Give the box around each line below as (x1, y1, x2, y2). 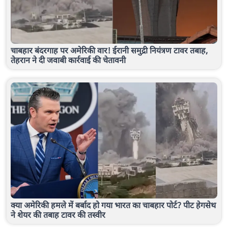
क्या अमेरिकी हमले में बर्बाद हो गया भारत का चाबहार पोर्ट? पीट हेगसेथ (11, 199, 216, 211)
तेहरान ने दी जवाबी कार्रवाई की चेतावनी (11, 54, 126, 66)
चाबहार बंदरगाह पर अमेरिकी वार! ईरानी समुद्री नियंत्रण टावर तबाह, (11, 44, 208, 56)
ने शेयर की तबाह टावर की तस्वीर (11, 209, 105, 220)
